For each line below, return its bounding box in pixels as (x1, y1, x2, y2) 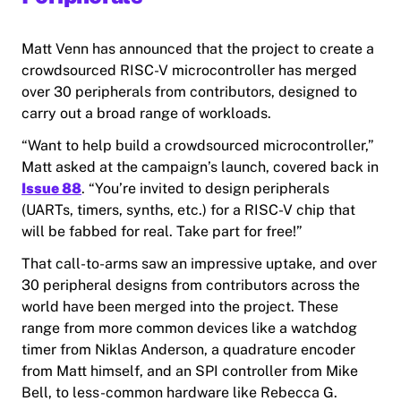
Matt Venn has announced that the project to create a (21, 40, 374, 58)
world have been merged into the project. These (21, 298, 338, 316)
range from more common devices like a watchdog (21, 320, 357, 337)
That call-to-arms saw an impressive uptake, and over (21, 255, 377, 273)
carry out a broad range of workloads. (21, 105, 271, 123)
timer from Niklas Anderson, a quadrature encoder (21, 341, 355, 359)
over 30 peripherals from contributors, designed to (21, 83, 357, 101)
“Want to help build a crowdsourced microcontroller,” (21, 137, 374, 155)
